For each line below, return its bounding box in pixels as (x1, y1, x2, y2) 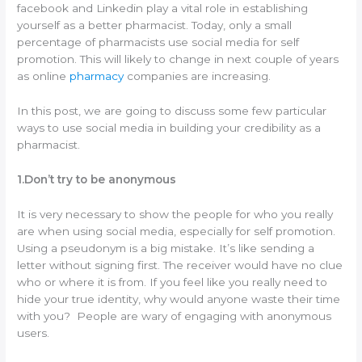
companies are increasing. (124, 69, 271, 83)
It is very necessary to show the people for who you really (17, 207, 334, 221)
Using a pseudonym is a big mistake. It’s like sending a (17, 241, 315, 255)
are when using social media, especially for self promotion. (17, 224, 336, 238)
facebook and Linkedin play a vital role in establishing (17, 2, 309, 15)
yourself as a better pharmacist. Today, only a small (17, 19, 293, 32)
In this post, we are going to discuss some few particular (17, 104, 327, 118)
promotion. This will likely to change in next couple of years (17, 53, 339, 66)
